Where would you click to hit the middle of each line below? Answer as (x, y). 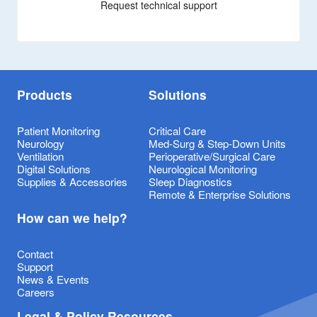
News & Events (53, 279)
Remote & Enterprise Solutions (219, 194)
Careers (36, 292)
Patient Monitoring (58, 131)
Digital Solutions (54, 169)
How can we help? (72, 218)
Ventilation (40, 156)
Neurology (41, 143)
